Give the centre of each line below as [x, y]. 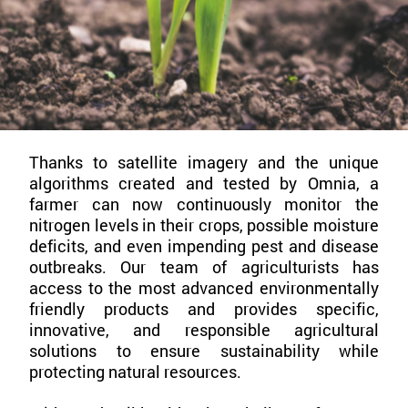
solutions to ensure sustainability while [204, 350]
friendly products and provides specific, [204, 308]
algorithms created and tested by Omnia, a [204, 183]
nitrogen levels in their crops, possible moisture [204, 224]
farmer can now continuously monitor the [204, 204]
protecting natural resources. [135, 371]
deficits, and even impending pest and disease [204, 245]
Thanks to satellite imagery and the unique [204, 162]
